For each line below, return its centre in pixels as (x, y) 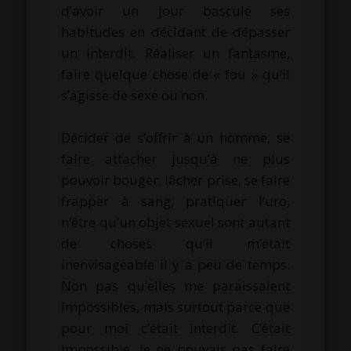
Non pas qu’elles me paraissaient (175, 285)
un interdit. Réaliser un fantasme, (175, 52)
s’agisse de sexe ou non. (135, 95)
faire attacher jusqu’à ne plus (175, 158)
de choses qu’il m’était (175, 243)
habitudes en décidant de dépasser (175, 31)
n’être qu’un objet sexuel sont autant (175, 222)
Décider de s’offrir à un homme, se (175, 137)
